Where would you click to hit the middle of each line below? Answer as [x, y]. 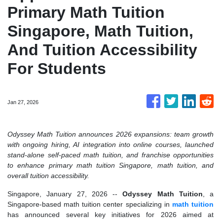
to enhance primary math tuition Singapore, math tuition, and [110, 165]
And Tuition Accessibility [102, 50]
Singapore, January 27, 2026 [57, 194]
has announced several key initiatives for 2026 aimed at [110, 215]
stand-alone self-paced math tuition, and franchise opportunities [110, 155]
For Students [57, 69]
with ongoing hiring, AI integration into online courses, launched [110, 145]
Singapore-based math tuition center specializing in [90, 204]
